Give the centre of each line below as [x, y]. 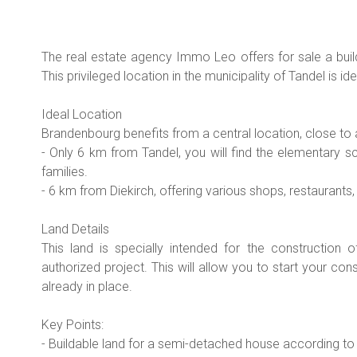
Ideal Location [82, 114]
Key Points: [73, 324]
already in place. [87, 286]
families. [65, 171]
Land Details [75, 229]
